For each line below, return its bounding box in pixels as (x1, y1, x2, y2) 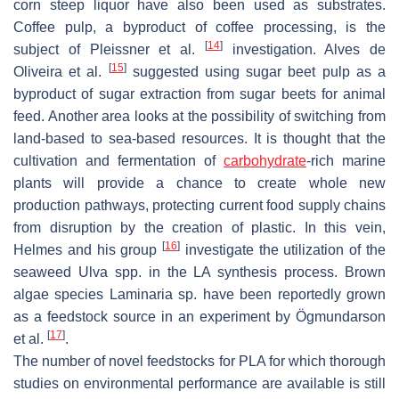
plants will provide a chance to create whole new (13, 175, 386, 191)
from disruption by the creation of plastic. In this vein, (13, 219, 386, 235)
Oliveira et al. (13, 63, 109, 79)
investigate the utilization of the (180, 241, 387, 257)
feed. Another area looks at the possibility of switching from (13, 108, 386, 124)
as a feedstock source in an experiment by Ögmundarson (13, 308, 386, 324)
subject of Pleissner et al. (13, 41, 205, 57)
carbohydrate (224, 152, 306, 168)
